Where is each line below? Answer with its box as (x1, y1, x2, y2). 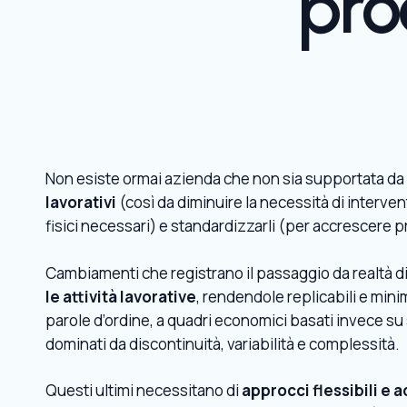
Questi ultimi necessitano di (45, 380, 242, 401)
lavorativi (45, 192, 116, 213)
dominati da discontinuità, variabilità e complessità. (45, 333, 400, 354)
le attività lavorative (45, 285, 196, 307)
